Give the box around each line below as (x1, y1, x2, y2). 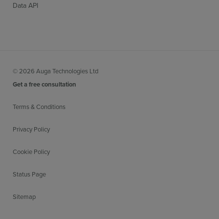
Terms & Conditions (13, 102, 66, 111)
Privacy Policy (13, 124, 50, 133)
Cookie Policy (13, 147, 50, 156)
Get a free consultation (13, 79, 77, 89)
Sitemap (13, 192, 36, 201)
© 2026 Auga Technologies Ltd (13, 66, 99, 75)
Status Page (13, 169, 46, 178)
